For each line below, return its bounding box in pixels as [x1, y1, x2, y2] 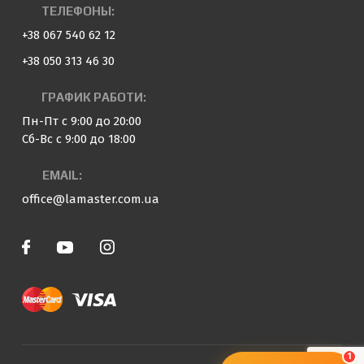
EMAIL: [42, 167, 82, 182]
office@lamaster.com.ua [22, 192, 159, 206]
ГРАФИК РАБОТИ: [41, 89, 146, 104]
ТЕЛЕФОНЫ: [41, 3, 115, 18]
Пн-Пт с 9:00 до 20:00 [22, 114, 141, 128]
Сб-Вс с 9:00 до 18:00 [22, 132, 136, 146]
